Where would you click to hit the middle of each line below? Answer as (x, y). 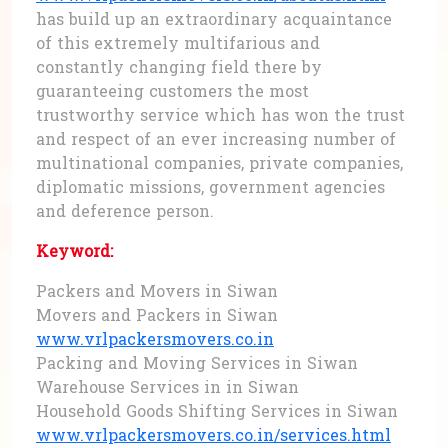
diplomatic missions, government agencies (210, 188)
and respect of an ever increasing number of (216, 140)
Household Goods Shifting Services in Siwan (217, 412)
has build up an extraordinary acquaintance (214, 20)
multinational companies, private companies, (219, 164)
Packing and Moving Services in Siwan (197, 364)
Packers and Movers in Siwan (157, 292)
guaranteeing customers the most (172, 92)
